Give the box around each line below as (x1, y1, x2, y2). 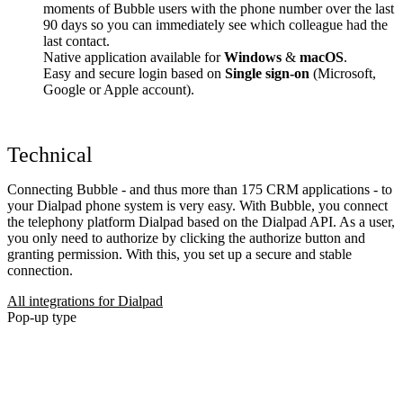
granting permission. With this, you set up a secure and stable (7, 246, 352, 262)
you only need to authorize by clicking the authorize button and (7, 229, 365, 246)
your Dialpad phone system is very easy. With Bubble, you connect (7, 197, 388, 213)
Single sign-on (225, 65, 309, 81)
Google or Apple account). (43, 81, 198, 97)
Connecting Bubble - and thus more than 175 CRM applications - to (7, 181, 392, 197)
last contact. (43, 32, 110, 49)
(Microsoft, (309, 65, 376, 81)
